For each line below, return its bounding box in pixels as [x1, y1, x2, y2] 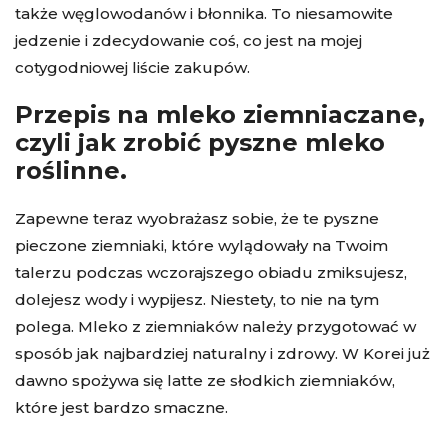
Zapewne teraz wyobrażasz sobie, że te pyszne [15, 208, 379, 228]
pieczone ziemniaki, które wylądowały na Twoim [15, 235, 388, 255]
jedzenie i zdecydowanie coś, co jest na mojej [15, 30, 362, 50]
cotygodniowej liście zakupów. [15, 57, 250, 77]
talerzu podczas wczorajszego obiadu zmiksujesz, [15, 262, 407, 282]
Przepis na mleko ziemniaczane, [15, 99, 425, 129]
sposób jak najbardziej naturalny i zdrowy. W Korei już [15, 343, 430, 363]
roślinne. [15, 155, 127, 185]
